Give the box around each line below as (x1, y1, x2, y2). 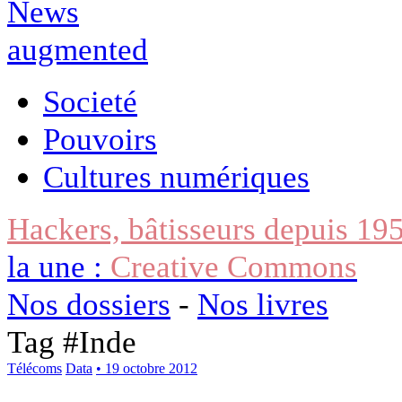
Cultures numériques (43, 158, 310, 195)
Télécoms (7, 360, 62, 376)
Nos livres (197, 285, 328, 322)
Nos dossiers (7, 285, 170, 322)
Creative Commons (110, 248, 357, 284)
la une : (7, 248, 110, 284)
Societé (43, 83, 137, 119)
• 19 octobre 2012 (96, 360, 197, 376)
